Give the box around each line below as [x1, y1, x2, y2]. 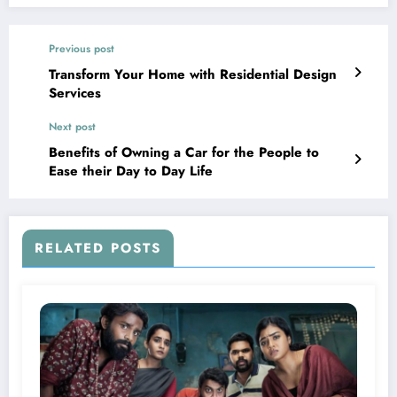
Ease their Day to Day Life [49, 160, 213, 181]
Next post [49, 118, 96, 135]
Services [49, 82, 101, 103]
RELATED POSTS [35, 237, 161, 258]
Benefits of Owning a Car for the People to [49, 142, 319, 162]
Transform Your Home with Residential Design [49, 64, 337, 84]
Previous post [49, 40, 114, 57]
